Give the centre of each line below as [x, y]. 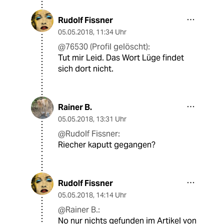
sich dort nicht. [86, 69]
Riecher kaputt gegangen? [107, 145]
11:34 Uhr [111, 32]
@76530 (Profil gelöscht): [104, 47]
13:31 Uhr [111, 119]
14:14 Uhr [111, 195]
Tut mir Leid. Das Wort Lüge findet [121, 58]
